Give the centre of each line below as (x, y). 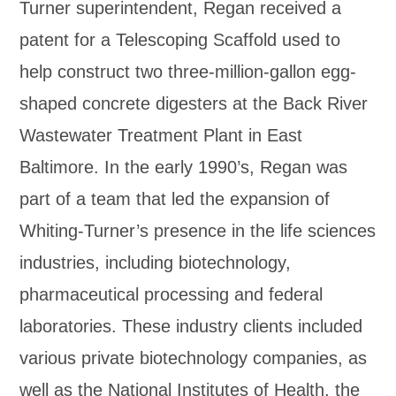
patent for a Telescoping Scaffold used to (180, 40)
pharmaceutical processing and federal (171, 294)
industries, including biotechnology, (156, 263)
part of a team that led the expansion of (175, 199)
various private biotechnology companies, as (194, 358)
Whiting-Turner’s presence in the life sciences (198, 231)
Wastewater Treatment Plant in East (161, 135)
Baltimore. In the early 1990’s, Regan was (184, 167)
